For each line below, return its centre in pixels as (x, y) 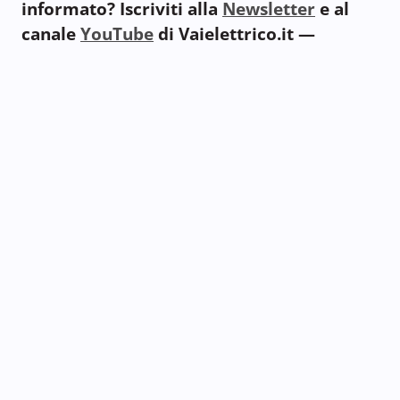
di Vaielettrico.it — (234, 34)
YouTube (117, 34)
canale (51, 34)
